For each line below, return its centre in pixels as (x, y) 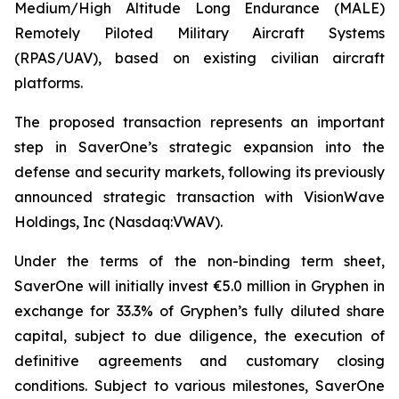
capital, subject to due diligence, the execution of (199, 336)
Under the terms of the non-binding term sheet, (199, 261)
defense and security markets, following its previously (199, 172)
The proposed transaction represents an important (199, 122)
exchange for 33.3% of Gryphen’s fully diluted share (199, 311)
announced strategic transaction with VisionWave (199, 197)
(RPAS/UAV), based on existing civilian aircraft (199, 58)
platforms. (49, 83)
